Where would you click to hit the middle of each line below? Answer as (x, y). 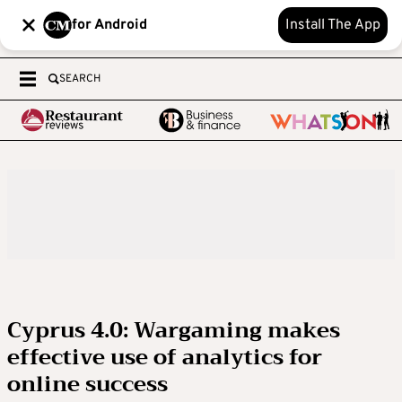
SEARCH (80, 79)
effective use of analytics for (165, 357)
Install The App (333, 25)
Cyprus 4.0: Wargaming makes (174, 330)
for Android (109, 25)
